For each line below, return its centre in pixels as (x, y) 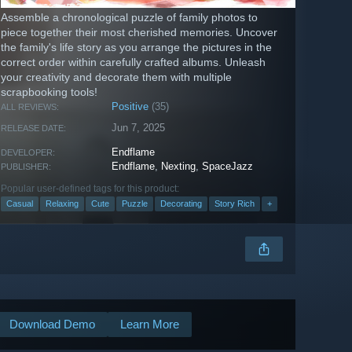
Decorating (181, 204)
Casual (20, 204)
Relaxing (62, 204)
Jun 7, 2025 (139, 128)
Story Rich (235, 204)
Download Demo (52, 324)
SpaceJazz (228, 167)
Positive (130, 107)
